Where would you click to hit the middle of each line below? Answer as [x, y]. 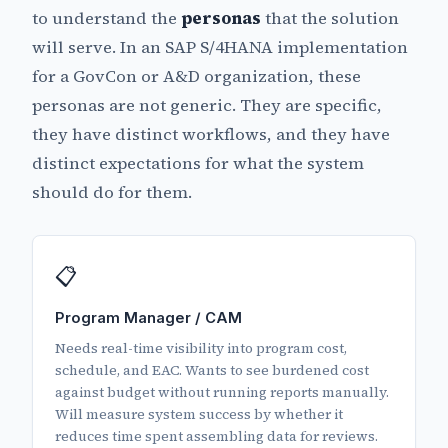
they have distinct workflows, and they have [211, 135]
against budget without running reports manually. [222, 392]
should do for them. [112, 193]
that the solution [330, 19]
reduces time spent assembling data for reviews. [217, 436]
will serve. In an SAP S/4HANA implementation [220, 48]
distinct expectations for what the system [198, 164]
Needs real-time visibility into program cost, [201, 348]
